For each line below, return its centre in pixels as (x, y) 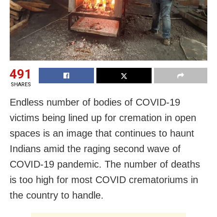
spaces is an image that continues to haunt (102, 133)
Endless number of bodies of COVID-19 (95, 102)
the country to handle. (57, 195)
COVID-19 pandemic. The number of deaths (105, 164)
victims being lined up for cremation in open (103, 117)
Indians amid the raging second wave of (95, 148)
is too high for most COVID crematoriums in (104, 179)
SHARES (21, 84)
